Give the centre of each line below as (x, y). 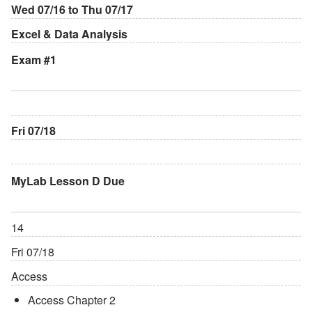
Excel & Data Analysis (69, 33)
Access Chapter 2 (72, 299)
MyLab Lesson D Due (68, 180)
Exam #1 (34, 59)
